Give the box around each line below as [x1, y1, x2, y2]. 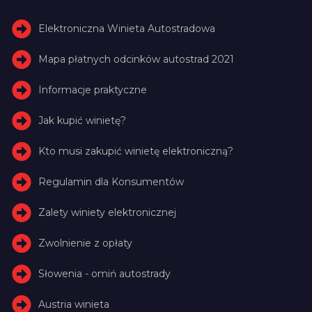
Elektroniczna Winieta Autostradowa [38, 22, 216, 35]
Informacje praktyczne [38, 83, 148, 96]
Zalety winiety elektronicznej [38, 205, 177, 219]
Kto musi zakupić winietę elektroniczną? [38, 144, 234, 157]
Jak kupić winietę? [38, 114, 127, 127]
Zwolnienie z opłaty [38, 236, 133, 249]
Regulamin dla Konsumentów [38, 175, 185, 188]
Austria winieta [38, 297, 110, 311]
